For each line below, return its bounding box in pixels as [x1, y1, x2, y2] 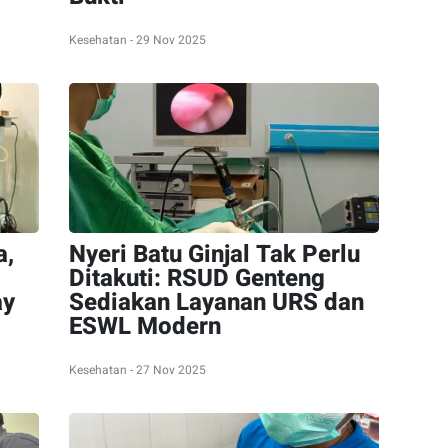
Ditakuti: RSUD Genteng [69, 261, 325, 296]
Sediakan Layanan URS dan [69, 285, 364, 320]
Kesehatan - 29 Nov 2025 [69, 31, 206, 49]
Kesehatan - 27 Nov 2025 [69, 361, 206, 379]
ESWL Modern [69, 309, 221, 344]
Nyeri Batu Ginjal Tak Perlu [69, 237, 360, 272]
